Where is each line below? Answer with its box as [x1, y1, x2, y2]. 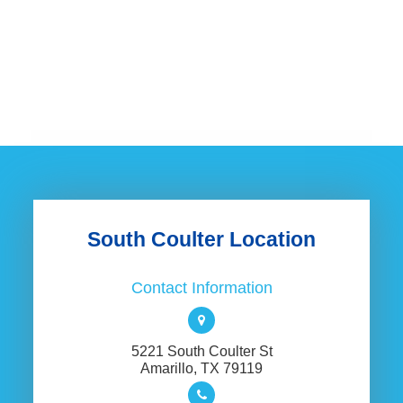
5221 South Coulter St [130, 343, 273, 359]
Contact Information [130, 279, 273, 297]
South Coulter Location [87, 228, 316, 251]
